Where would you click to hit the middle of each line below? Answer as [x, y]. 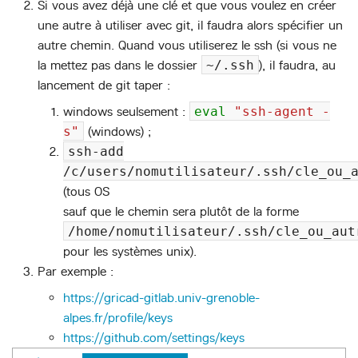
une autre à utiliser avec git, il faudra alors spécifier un [190, 26]
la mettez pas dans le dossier [119, 66]
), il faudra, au [297, 66]
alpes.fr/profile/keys [118, 318]
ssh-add [96, 152]
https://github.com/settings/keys [154, 338]
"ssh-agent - [282, 112]
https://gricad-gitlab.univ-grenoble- [161, 298]
